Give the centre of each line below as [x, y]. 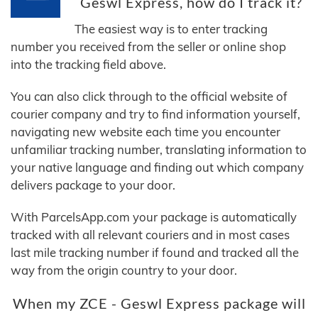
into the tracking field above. [88, 65]
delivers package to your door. [93, 185]
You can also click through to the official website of [149, 97]
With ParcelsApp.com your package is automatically [154, 217]
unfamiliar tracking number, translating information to [159, 150]
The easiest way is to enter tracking [171, 29]
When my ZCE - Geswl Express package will [159, 304]
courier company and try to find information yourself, [155, 114]
